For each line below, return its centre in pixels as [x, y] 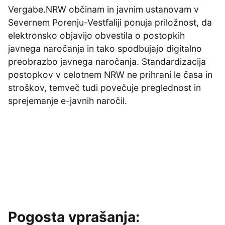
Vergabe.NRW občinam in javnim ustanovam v [103, 9]
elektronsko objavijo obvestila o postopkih [96, 35]
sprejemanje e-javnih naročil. [68, 101]
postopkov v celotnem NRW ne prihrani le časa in [110, 75]
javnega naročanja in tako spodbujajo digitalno [105, 48]
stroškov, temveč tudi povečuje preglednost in [104, 88]
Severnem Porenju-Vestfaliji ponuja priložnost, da [110, 22]
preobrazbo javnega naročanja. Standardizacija [107, 62]
